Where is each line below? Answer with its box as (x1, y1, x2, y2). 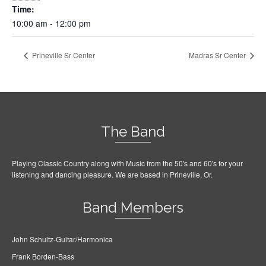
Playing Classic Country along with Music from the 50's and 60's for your (12, 157, 243, 168)
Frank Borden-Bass (12, 251, 74, 261)
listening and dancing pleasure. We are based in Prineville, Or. (12, 169, 213, 179)
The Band (101, 122, 165, 140)
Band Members (83, 198, 183, 216)
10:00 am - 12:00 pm (12, 17, 91, 29)
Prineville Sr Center (30, 49, 95, 60)
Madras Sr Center (189, 49, 248, 60)
